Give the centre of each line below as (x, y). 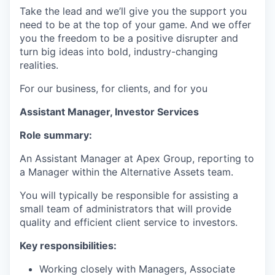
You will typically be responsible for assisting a (129, 195)
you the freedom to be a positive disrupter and (129, 38)
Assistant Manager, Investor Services (109, 112)
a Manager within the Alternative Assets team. (126, 172)
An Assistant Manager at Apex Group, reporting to (137, 158)
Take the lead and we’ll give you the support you (133, 11)
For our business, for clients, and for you (114, 88)
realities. (39, 65)
